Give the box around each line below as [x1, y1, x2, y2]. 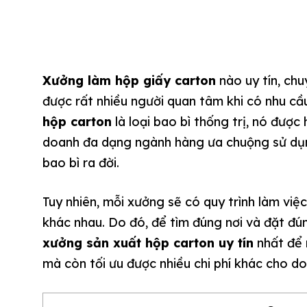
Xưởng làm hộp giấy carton [42, 73, 216, 88]
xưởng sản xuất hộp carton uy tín [42, 235, 254, 251]
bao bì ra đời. [42, 155, 123, 171]
